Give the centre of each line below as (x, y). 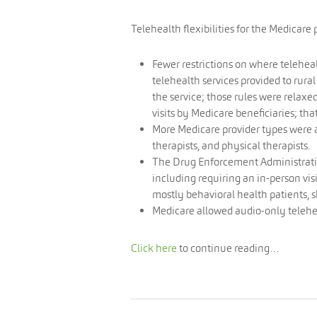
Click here (154, 248)
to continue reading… (228, 248)
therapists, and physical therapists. (231, 145)
